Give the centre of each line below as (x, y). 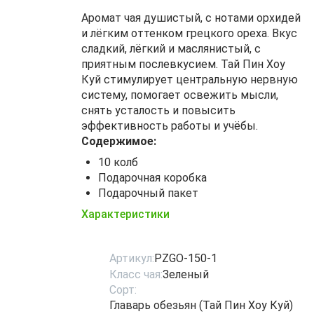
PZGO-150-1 (186, 258)
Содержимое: (119, 141)
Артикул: (132, 258)
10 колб (118, 162)
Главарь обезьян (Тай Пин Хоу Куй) (201, 305)
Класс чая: (136, 274)
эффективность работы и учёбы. (170, 126)
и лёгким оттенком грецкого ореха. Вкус (189, 33)
